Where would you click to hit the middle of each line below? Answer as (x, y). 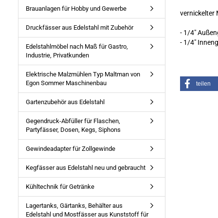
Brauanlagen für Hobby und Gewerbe (76, 9)
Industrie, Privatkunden (57, 55)
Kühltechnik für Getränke (60, 187)
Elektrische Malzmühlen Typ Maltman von (83, 74)
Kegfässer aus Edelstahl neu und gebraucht (86, 168)
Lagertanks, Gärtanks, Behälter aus (74, 206)
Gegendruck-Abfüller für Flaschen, (73, 121)
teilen (203, 84)
